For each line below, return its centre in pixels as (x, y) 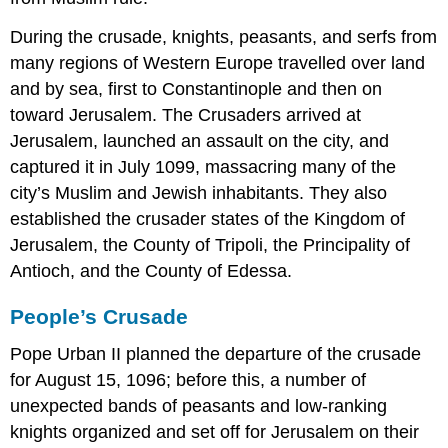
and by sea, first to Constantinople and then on (196, 88)
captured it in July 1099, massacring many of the (203, 166)
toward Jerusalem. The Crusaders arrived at (186, 114)
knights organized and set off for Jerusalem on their (215, 432)
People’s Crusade (99, 316)
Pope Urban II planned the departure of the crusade (216, 354)
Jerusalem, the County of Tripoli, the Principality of (210, 244)
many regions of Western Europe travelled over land (218, 62)
